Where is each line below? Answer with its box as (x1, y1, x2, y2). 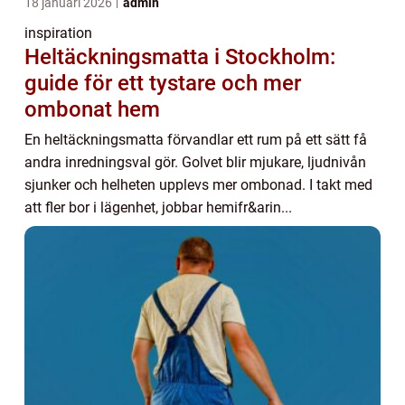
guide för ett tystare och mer (24, 71, 301, 96)
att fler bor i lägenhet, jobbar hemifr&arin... (24, 199, 292, 216)
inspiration (24, 24, 92, 42)
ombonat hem (24, 97, 160, 122)
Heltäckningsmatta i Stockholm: (24, 44, 335, 70)
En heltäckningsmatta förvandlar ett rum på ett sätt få (24, 131, 367, 148)
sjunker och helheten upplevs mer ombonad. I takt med (24, 176, 372, 193)
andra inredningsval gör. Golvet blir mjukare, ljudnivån (24, 154, 366, 171)
